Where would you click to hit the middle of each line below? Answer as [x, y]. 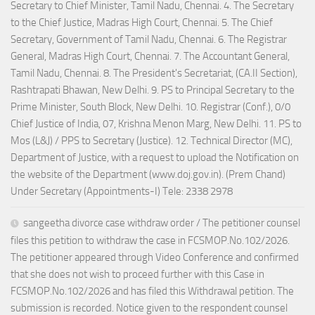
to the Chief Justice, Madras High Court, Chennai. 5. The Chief [142, 23]
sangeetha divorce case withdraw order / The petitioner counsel [162, 223]
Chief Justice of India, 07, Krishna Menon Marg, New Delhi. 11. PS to [156, 124]
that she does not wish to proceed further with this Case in [137, 275]
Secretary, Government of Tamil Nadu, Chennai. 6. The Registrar [149, 40]
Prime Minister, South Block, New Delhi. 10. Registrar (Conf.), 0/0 [150, 107]
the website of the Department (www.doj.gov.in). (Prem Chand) [148, 175]
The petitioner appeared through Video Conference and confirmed [155, 258]
